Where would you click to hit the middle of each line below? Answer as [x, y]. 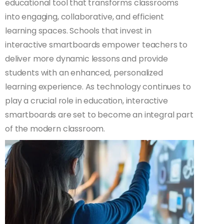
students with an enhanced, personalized [84, 73]
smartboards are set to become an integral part [99, 115]
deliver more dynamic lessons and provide [86, 59]
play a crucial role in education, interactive [86, 101]
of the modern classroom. [55, 129]
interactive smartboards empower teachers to [96, 45]
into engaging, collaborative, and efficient [85, 17]
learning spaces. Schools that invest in [78, 31]
